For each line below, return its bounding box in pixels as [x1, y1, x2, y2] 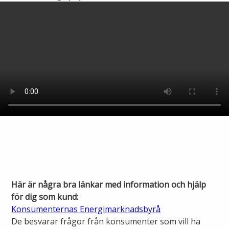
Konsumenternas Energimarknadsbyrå [11, 203, 161, 215]
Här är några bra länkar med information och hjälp [11, 179, 207, 191]
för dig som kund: [11, 191, 79, 203]
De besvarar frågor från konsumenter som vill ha [11, 216, 201, 227]
